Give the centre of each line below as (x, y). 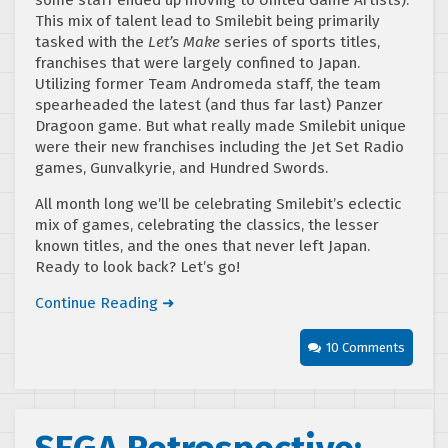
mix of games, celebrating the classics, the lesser (207, 225)
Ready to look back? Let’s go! (137, 267)
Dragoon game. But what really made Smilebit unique (220, 126)
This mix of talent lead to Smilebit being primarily (207, 21)
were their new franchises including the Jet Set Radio (219, 147)
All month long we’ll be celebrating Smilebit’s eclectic (218, 204)
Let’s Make (184, 42)
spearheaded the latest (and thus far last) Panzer (209, 105)
